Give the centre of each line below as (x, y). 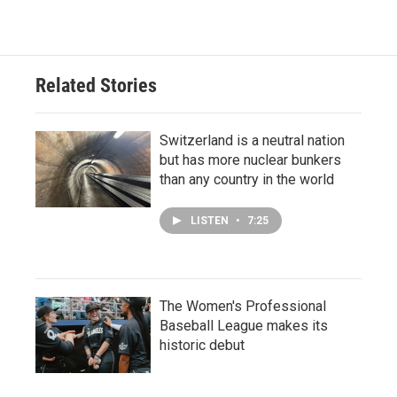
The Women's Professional (243, 306)
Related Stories (96, 85)
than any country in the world (247, 179)
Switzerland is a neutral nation (252, 140)
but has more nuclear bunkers (250, 160)
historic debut (202, 345)
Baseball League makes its (244, 325)
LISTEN (211, 220)
